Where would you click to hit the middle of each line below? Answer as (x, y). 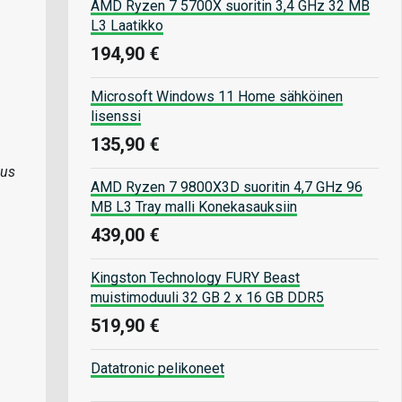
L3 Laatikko (127, 25)
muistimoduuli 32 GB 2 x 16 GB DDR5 (207, 297)
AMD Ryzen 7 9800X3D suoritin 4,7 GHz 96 (227, 187)
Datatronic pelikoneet (157, 368)
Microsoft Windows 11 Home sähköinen (217, 96)
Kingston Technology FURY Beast (195, 277)
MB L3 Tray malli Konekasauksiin (194, 206)
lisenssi (116, 116)
